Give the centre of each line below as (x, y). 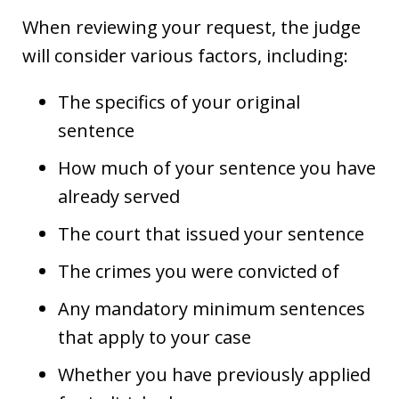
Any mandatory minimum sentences (212, 308)
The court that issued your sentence (211, 233)
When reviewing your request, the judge (191, 27)
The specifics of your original (179, 102)
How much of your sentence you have (217, 167)
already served (119, 196)
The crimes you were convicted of (199, 271)
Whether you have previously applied (214, 374)
